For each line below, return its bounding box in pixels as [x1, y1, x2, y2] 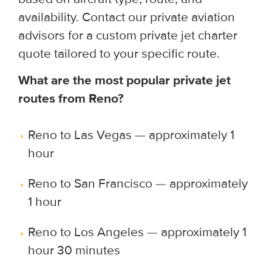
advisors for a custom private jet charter [18, 27, 237, 43]
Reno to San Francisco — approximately [28, 175, 248, 191]
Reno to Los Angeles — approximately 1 [28, 224, 246, 240]
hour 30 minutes [28, 242, 120, 258]
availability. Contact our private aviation [18, 9, 235, 25]
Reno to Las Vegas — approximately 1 [28, 127, 234, 143]
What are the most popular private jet [18, 72, 231, 88]
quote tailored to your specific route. [18, 46, 220, 61]
